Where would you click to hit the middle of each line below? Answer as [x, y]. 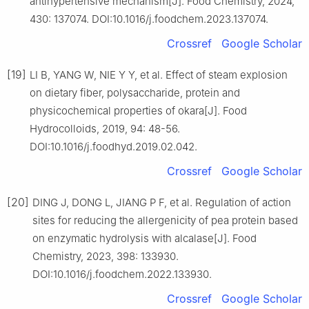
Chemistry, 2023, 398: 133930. [106, 256]
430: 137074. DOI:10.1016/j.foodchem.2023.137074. [149, 19]
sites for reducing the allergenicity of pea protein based [165, 220]
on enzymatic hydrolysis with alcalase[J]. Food [144, 238]
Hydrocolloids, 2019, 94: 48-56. [105, 128]
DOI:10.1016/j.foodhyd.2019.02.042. [113, 146]
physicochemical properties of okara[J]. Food [138, 110]
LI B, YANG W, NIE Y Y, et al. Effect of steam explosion [159, 74]
